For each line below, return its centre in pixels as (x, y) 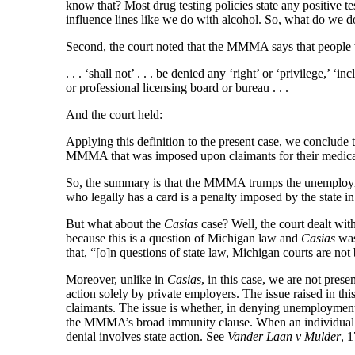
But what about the (115, 224)
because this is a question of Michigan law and (183, 239)
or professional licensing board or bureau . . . (177, 88)
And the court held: (114, 115)
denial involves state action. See (147, 337)
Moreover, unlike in (116, 280)
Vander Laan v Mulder (284, 337)
